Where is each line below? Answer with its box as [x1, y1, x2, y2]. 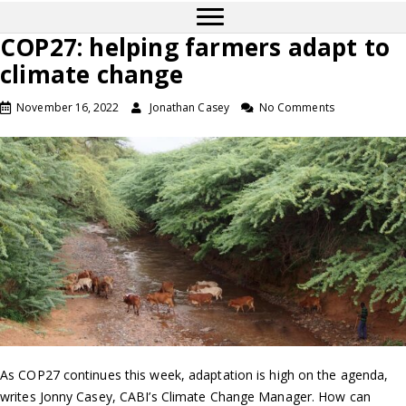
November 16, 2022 [16, 100, 120, 115]
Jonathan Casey [149, 100, 229, 115]
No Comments [258, 100, 334, 115]
